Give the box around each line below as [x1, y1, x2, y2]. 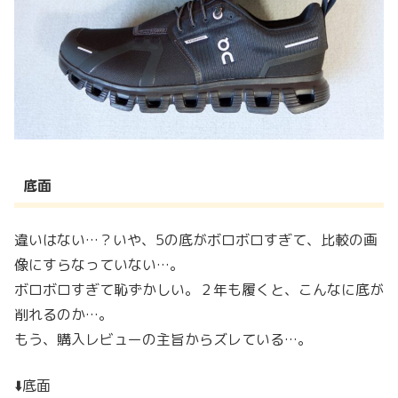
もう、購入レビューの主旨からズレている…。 [14, 329, 312, 349]
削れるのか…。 [14, 304, 113, 324]
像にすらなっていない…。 [14, 254, 184, 275]
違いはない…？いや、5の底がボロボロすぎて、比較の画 [14, 229, 378, 250]
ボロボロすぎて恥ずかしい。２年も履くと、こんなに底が [14, 279, 384, 299]
